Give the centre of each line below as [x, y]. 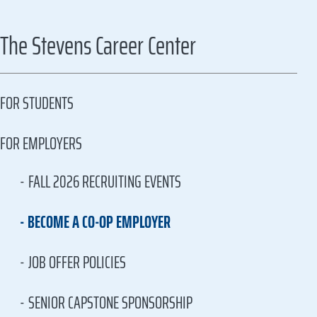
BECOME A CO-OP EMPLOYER [99, 222]
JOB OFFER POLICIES [77, 263]
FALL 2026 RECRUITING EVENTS [105, 182]
